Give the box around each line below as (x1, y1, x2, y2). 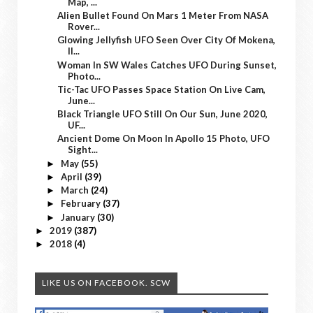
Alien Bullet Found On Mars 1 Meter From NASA (57, 10, 269, 22)
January (60, 211, 97, 223)
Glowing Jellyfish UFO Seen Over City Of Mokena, (57, 34, 276, 46)
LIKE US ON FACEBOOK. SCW (42, 277, 170, 289)
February (60, 198, 103, 210)
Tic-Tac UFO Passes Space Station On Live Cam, (57, 83, 266, 95)
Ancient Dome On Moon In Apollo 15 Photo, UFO (57, 133, 270, 145)
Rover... (68, 21, 101, 33)
